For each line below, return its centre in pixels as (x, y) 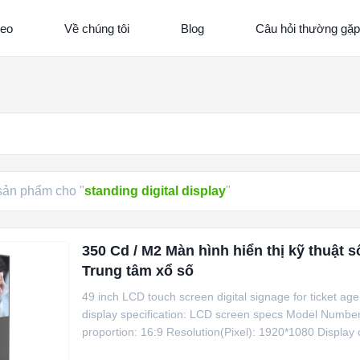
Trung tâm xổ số (138, 271)
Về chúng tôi (96, 28)
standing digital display (155, 191)
